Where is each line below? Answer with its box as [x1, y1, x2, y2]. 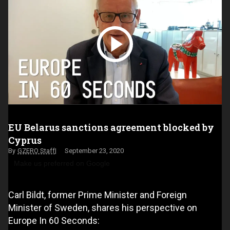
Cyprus [8, 133, 42, 146]
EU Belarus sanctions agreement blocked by [8, 121, 214, 133]
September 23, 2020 [65, 146, 124, 155]
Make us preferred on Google [14, 159, 110, 167]
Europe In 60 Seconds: [8, 215, 100, 226]
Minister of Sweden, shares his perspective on [8, 202, 197, 213]
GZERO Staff [17, 146, 55, 155]
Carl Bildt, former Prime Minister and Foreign [8, 189, 187, 200]
